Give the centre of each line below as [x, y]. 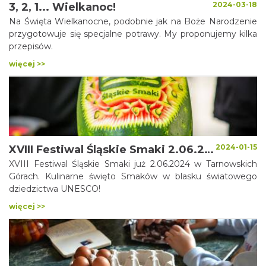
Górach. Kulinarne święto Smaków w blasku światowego [133, 176]
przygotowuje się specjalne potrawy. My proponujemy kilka [133, 34]
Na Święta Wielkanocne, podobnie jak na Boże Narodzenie [133, 21]
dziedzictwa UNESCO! [55, 189]
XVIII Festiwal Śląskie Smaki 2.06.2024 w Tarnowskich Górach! [209, 150]
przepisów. [31, 46]
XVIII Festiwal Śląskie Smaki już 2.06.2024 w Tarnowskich [133, 164]
